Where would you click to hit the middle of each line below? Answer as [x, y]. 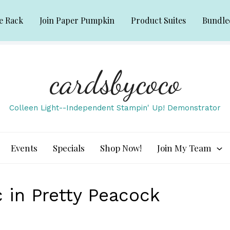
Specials [69, 148]
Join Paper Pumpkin [77, 20]
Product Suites [158, 20]
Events [24, 148]
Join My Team [185, 148]
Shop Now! [121, 148]
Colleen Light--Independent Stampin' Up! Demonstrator [115, 108]
